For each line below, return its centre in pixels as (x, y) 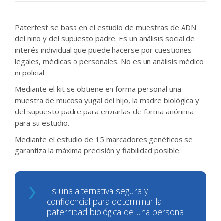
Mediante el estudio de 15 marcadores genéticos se (104, 139)
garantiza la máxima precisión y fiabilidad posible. (98, 150)
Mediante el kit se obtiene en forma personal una (98, 89)
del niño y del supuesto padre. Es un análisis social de (105, 38)
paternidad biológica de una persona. (116, 212)
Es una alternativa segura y (97, 191)
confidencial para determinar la (104, 201)
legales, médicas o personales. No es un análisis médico (109, 61)
